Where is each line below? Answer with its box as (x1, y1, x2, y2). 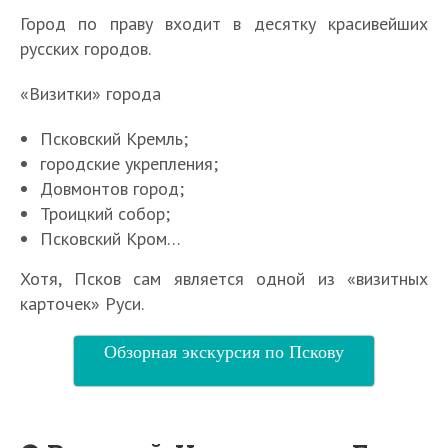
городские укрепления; (40, 151, 218, 175)
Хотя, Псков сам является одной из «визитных (20, 266, 428, 290)
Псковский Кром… (40, 226, 181, 250)
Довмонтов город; (40, 176, 184, 200)
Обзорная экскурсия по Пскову (104, 338, 344, 363)
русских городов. (20, 36, 151, 60)
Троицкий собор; (40, 201, 170, 225)
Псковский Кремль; (40, 126, 188, 150)
